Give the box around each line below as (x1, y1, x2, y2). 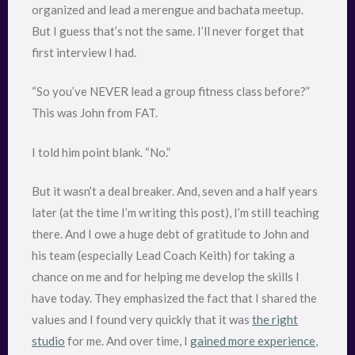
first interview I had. (32, 44, 136, 59)
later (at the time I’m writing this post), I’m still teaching (32, 205, 319, 220)
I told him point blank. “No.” (32, 144, 170, 159)
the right (252, 312, 298, 327)
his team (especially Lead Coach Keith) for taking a (32, 248, 295, 263)
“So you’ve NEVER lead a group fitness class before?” (32, 84, 310, 99)
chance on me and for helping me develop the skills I (32, 269, 300, 284)
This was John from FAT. (32, 105, 158, 120)
